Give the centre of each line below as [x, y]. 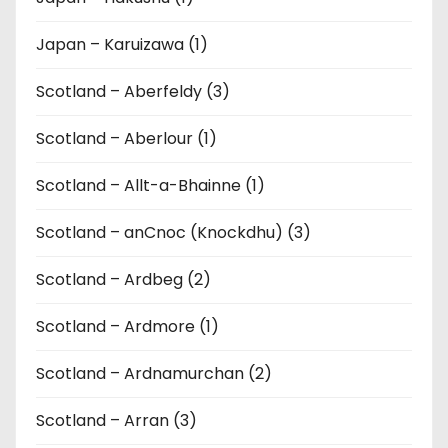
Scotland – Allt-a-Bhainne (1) [150, 185]
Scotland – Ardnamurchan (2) [154, 373]
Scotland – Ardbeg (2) [123, 279]
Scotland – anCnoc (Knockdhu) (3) [173, 232]
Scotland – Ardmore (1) [127, 326]
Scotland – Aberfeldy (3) [133, 91]
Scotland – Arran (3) [116, 420]
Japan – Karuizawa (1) [122, 44]
